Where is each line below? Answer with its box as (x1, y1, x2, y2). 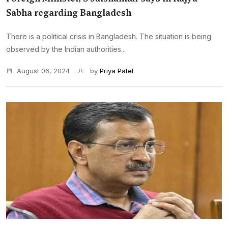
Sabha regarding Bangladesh (6, 7, 131, 19)
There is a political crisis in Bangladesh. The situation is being (6, 32, 211, 41)
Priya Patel (100, 67, 133, 75)
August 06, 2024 (17, 67, 70, 75)
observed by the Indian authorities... (6, 45, 126, 53)
